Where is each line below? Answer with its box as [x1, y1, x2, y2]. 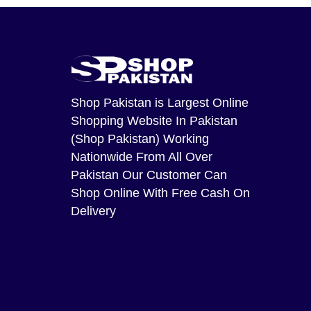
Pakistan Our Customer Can [71, 167, 227, 182]
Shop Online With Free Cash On [71, 185, 250, 200]
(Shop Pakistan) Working [71, 131, 209, 146]
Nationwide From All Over [71, 149, 212, 164]
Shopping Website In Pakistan [71, 113, 237, 128]
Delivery [71, 203, 116, 218]
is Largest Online [151, 95, 249, 110]
